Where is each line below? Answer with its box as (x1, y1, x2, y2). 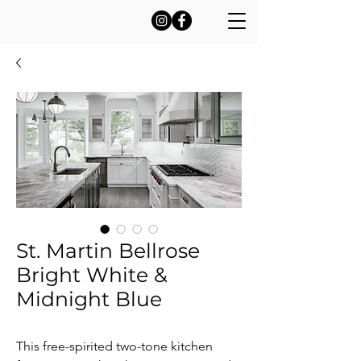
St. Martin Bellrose (16, 239, 200, 263)
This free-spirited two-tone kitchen (16, 338, 213, 354)
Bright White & (16, 263, 168, 287)
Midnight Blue (16, 287, 162, 311)
